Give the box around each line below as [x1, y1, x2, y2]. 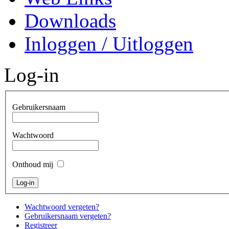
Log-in [4, 64, 59, 86]
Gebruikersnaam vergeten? [25, 211, 111, 220]
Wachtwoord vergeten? [25, 202, 99, 211]
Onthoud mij [12, 159, 53, 169]
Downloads [25, 10, 116, 32]
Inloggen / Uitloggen [25, 33, 193, 55]
